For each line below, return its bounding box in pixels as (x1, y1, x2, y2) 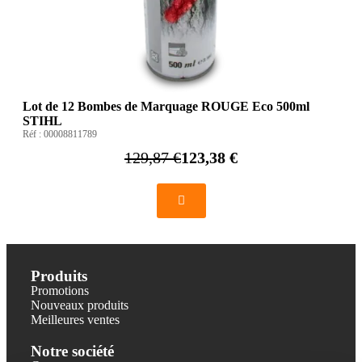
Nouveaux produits (31, 297, 128, 312)
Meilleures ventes (31, 312, 120, 326)
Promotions (31, 283, 89, 297)
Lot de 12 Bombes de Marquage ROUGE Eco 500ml (23, 99, 309, 113)
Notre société (31, 342, 114, 360)
